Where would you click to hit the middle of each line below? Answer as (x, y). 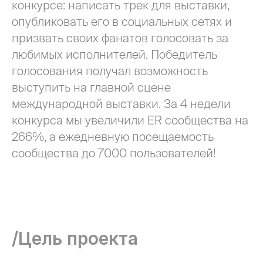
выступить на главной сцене (91, 87)
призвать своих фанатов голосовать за (120, 38)
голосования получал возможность (110, 71)
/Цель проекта (75, 238)
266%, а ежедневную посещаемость (113, 136)
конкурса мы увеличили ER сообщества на (130, 120)
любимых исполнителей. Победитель (114, 54)
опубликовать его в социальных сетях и (122, 21)
